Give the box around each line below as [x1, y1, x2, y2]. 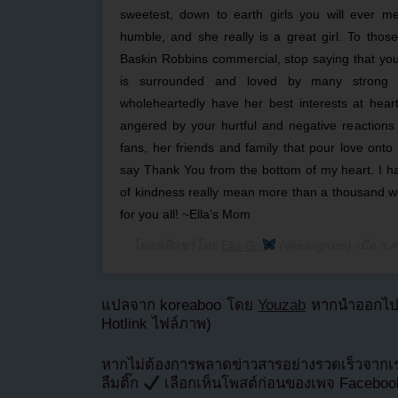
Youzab [258, 297, 306, 314]
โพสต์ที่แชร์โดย [132, 238, 222, 252]
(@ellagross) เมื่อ [275, 238, 378, 252]
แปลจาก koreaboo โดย [101, 297, 259, 314]
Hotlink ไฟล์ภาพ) [101, 315, 211, 333]
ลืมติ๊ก [101, 375, 143, 393]
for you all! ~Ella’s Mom [120, 207, 251, 221]
